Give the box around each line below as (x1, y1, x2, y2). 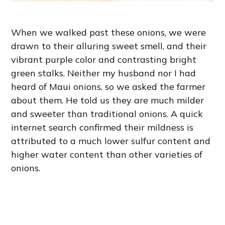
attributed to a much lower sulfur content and (11, 135, 211, 147)
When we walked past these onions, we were (11, 27, 206, 39)
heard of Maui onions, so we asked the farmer (11, 81, 206, 93)
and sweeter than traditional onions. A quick (11, 108, 203, 120)
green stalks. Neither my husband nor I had (11, 67, 196, 79)
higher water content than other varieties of (11, 149, 203, 161)
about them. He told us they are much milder (11, 94, 204, 106)
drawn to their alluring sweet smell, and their (11, 40, 207, 52)
